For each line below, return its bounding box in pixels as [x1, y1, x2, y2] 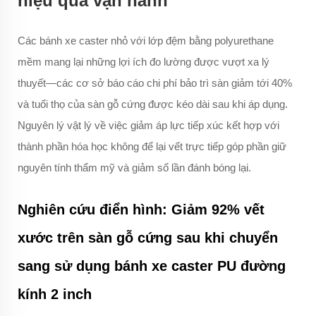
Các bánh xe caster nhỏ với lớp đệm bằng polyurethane [18, 35, 274, 47]
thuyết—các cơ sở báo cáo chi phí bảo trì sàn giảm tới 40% [18, 77, 292, 90]
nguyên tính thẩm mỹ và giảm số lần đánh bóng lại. [18, 162, 251, 174]
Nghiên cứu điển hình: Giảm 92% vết [18, 202, 265, 218]
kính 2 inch [18, 286, 92, 303]
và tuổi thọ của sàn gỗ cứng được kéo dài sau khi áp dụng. [18, 98, 288, 111]
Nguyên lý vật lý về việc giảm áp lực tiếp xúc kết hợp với [18, 119, 279, 132]
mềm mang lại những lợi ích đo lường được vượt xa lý [18, 56, 269, 68]
